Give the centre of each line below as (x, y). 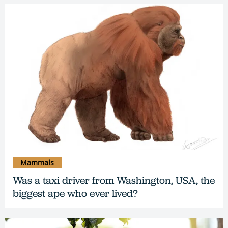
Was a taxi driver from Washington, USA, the (114, 180)
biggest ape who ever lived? (75, 193)
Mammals (37, 162)
